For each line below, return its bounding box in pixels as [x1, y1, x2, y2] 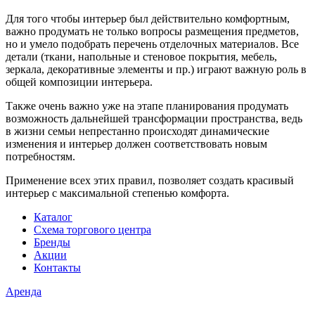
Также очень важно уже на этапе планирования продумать [6, 99, 288, 112]
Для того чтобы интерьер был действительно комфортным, [6, 12, 290, 25]
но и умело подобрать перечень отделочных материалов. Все [6, 37, 299, 50]
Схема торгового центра [34, 223, 151, 236]
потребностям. [6, 150, 75, 162]
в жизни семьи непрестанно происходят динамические [6, 124, 269, 137]
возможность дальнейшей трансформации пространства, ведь [6, 112, 302, 124]
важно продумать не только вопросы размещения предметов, [6, 25, 299, 37]
